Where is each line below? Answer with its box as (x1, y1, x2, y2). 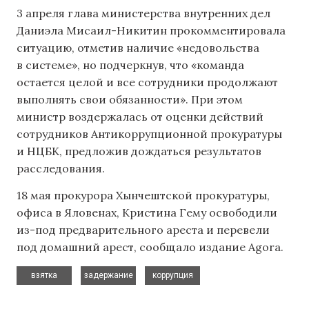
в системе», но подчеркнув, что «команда (17, 58, 244, 72)
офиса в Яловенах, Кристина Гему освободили (17, 206, 277, 220)
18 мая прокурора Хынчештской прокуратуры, (17, 188, 270, 203)
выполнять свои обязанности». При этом (17, 92, 243, 107)
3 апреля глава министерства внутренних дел (17, 6, 270, 21)
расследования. (17, 161, 105, 176)
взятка (31, 270, 57, 280)
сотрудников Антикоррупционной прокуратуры (17, 127, 282, 141)
